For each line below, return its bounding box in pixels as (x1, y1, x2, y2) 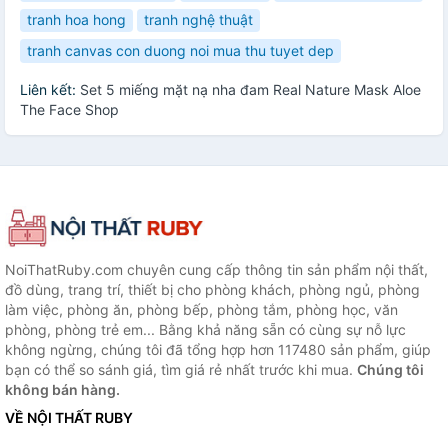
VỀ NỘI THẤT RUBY (5, 409, 133, 427)
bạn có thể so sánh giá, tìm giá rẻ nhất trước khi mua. (5, 361, 357, 379)
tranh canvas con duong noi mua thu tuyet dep (27, 41, 334, 59)
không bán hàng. (5, 381, 120, 399)
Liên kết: (20, 80, 80, 98)
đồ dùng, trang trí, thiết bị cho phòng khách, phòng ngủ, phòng (5, 281, 420, 299)
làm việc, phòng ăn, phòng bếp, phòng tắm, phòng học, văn (5, 301, 398, 319)
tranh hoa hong (27, 11, 126, 29)
